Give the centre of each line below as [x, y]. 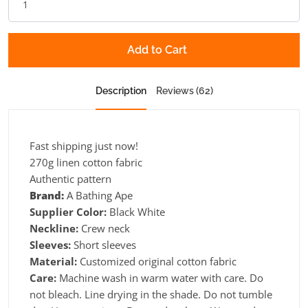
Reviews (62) [184, 90]
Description [121, 90]
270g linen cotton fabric [86, 162]
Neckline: [54, 228]
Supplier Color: [68, 211]
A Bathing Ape [100, 195]
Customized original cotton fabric [158, 261]
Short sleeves [103, 244]
